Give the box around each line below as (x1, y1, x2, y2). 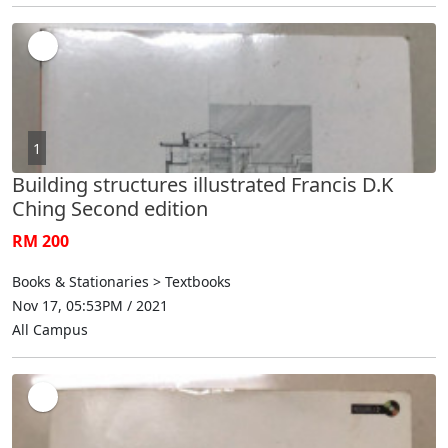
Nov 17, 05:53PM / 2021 (12, 295, 168, 315)
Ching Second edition (12, 194, 208, 222)
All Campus (12, 319, 88, 339)
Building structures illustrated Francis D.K (12, 170, 393, 198)
